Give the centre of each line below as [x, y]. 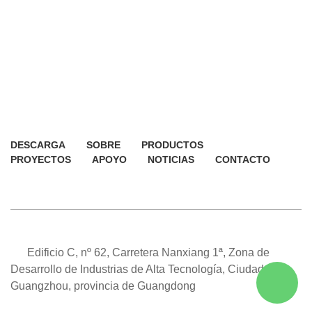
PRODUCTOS [172, 145]
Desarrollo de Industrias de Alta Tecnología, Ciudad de [145, 269]
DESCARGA [38, 145]
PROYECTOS [41, 159]
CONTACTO [243, 159]
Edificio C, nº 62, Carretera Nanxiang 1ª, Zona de [148, 252]
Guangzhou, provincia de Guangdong [103, 286]
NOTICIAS [171, 159]
